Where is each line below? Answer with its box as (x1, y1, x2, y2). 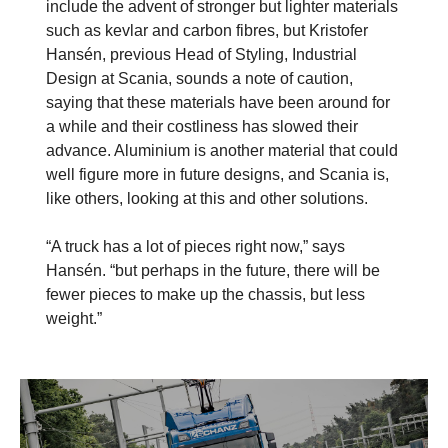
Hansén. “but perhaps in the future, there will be (46, 261, 380, 279)
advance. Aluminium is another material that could (46, 141, 398, 159)
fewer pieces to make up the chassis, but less (46, 285, 365, 303)
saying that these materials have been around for (46, 93, 390, 111)
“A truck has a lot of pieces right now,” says (46, 237, 345, 255)
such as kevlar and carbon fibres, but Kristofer (46, 21, 368, 39)
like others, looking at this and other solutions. (46, 189, 368, 207)
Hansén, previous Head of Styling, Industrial (46, 45, 357, 63)
